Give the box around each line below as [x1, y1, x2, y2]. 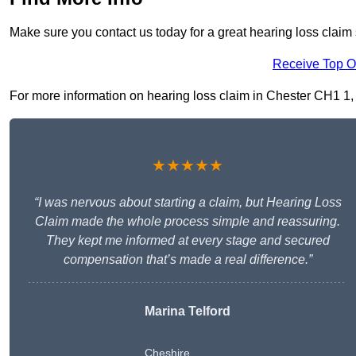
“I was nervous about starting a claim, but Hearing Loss [33, 195, 342, 210]
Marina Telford [145, 304, 230, 319]
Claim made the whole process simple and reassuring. [35, 215, 340, 229]
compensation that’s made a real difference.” [63, 253, 312, 267]
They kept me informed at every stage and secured [45, 234, 330, 248]
